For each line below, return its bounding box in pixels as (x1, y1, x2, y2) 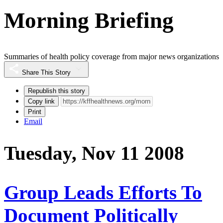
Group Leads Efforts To (4, 181, 202, 203)
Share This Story (22, 69, 71, 77)
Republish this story (28, 87, 85, 95)
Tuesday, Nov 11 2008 (4, 142, 184, 164)
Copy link (28, 98, 55, 106)
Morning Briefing (4, 7, 174, 33)
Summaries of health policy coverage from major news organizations (4, 52, 219, 61)
